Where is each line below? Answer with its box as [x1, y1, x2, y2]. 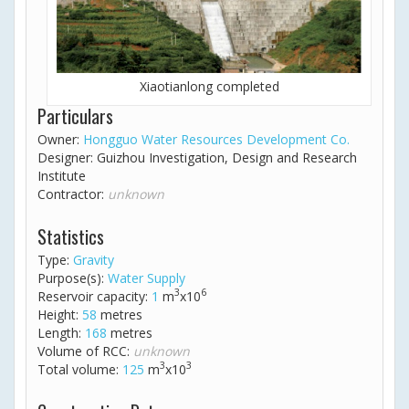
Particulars [37, 101, 113, 130]
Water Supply [108, 268, 185, 287]
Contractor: [37, 184, 108, 203]
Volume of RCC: [37, 341, 133, 360]
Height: [37, 305, 82, 323]
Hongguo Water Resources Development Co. [83, 130, 350, 148]
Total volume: [37, 360, 122, 378]
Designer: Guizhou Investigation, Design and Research [37, 148, 357, 166]
